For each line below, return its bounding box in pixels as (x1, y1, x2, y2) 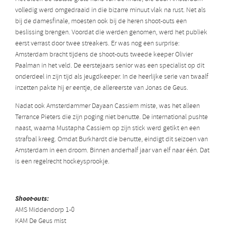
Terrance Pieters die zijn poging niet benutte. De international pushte (15, 112, 208, 123)
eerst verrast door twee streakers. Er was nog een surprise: (15, 39, 180, 49)
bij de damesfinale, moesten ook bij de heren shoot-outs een (15, 17, 187, 27)
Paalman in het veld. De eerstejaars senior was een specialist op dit (15, 61, 204, 71)
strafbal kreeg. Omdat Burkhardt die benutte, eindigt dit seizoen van (15, 135, 208, 145)
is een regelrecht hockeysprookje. (15, 157, 109, 167)
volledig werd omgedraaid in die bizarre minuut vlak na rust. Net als (15, 6, 206, 16)
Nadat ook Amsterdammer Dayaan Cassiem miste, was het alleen (15, 101, 200, 111)
